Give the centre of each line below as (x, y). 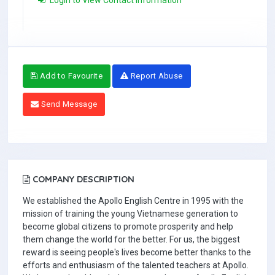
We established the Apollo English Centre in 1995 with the (133, 201)
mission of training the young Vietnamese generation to (130, 214)
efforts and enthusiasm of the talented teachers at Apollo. (136, 265)
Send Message (68, 104)
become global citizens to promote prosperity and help (128, 227)
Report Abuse (156, 76)
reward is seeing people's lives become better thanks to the (137, 253)
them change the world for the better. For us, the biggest (131, 240)
